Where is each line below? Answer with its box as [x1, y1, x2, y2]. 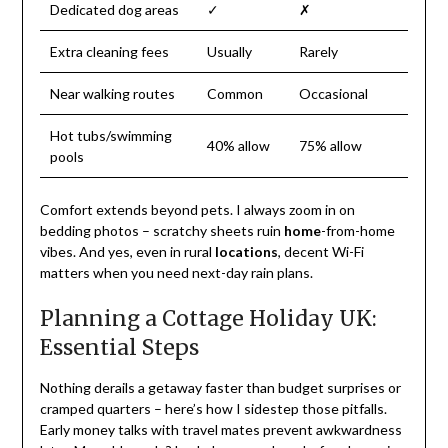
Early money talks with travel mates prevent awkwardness [39, 420, 402, 438]
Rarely [298, 42, 338, 60]
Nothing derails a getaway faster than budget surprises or [39, 378, 401, 396]
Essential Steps [39, 333, 199, 361]
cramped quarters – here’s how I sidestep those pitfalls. [39, 399, 387, 417]
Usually [206, 42, 252, 60]
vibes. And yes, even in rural [39, 242, 215, 260]
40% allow [206, 136, 270, 154]
